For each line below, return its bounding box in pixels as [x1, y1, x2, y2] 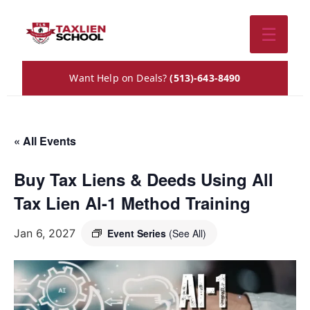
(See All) [169, 226, 206, 240]
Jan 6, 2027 [14, 226, 75, 240]
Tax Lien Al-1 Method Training [14, 191, 250, 215]
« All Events [14, 133, 76, 149]
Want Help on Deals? [69, 71, 170, 84]
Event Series [107, 226, 169, 240]
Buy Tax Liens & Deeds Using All [14, 167, 273, 191]
